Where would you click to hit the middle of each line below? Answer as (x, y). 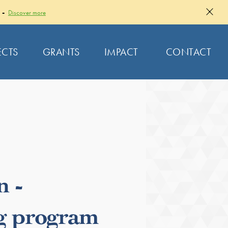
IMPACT (121, 52)
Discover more (27, 12)
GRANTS (61, 52)
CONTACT (188, 52)
